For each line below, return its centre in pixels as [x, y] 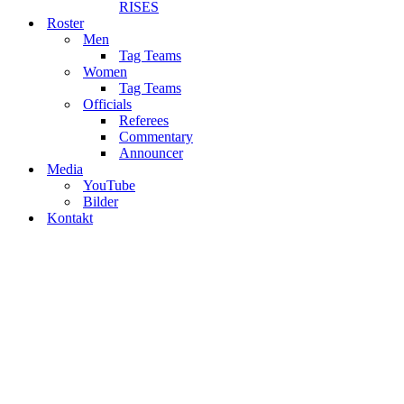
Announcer [151, 153]
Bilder [101, 202]
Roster [65, 23]
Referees [144, 120]
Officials [107, 104]
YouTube [109, 185]
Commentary [156, 137]
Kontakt [70, 218]
